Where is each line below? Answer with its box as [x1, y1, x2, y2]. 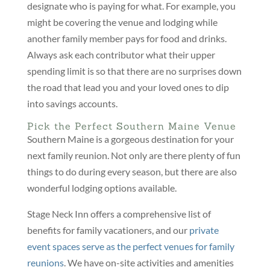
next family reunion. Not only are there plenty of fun [27, 149, 240, 162]
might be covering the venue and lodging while [27, 16, 218, 28]
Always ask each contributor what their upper [27, 49, 215, 61]
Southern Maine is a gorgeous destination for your [27, 133, 234, 145]
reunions [27, 257, 64, 269]
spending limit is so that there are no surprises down [27, 65, 242, 77]
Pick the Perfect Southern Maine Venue [27, 120, 236, 133]
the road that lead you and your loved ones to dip [27, 81, 229, 93]
